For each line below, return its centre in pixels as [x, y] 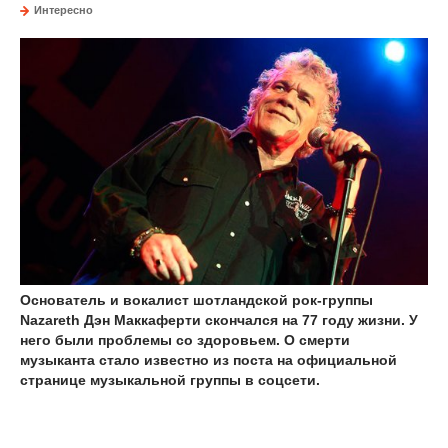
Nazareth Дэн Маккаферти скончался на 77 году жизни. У [219, 319]
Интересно [63, 10]
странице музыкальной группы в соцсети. [170, 379]
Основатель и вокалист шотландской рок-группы [196, 299]
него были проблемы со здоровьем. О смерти [185, 339]
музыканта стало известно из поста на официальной [208, 359]
